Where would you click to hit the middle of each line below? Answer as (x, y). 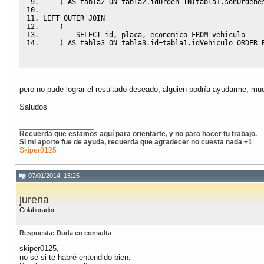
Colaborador (37, 210)
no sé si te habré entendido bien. (75, 258)
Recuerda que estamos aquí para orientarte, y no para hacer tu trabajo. (138, 134)
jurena (34, 200)
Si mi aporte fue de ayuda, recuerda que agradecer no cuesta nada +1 (136, 142)
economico (169, 35)
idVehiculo (214, 43)
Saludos (33, 107)
